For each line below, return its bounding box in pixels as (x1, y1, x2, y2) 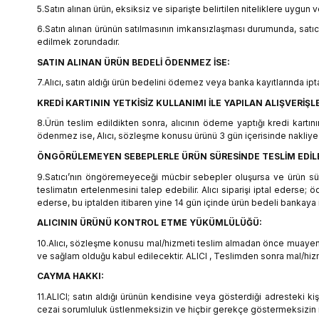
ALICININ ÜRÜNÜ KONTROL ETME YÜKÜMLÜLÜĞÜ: (37, 217, 262, 229)
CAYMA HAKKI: (37, 271, 104, 282)
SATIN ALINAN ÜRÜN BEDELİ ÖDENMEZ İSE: (37, 56, 230, 68)
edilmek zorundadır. (37, 36, 120, 48)
